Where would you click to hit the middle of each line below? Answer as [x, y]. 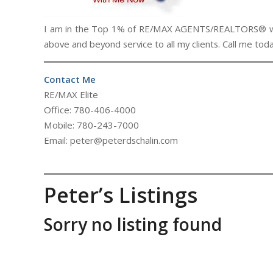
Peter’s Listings [121, 195]
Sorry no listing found [133, 225]
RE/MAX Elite [71, 94]
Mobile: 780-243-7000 [91, 125]
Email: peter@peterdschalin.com [111, 140]
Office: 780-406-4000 [90, 110]
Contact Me [70, 79]
